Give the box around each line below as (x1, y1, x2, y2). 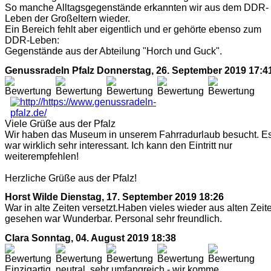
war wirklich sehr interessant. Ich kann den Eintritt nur (5, 140, 232, 151)
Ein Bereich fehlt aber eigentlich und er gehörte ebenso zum (5, 24, 261, 35)
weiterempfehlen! (5, 151, 79, 162)
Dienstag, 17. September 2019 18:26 (60, 192, 224, 203)
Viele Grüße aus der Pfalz (5, 118, 116, 129)
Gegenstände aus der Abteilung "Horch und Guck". (5, 46, 222, 57)
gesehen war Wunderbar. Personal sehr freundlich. (5, 214, 222, 224)
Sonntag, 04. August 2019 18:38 (31, 232, 176, 243)
